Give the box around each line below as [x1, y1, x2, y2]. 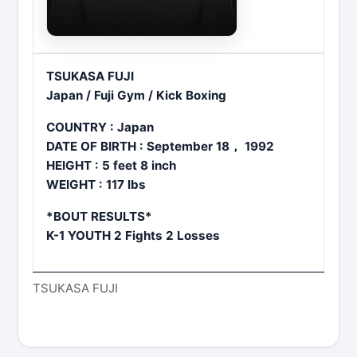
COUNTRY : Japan [46, 120, 154, 135]
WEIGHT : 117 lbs [46, 177, 146, 193]
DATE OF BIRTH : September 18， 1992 [46, 139, 274, 155]
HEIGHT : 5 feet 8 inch [46, 158, 176, 174]
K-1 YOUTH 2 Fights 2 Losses [46, 228, 220, 244]
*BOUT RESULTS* [46, 209, 152, 225]
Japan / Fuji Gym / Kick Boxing [46, 88, 226, 104]
